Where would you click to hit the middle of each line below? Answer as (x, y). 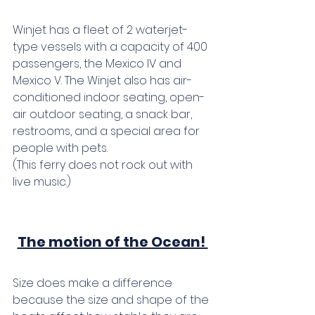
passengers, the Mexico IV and (98, 63)
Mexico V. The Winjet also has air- (102, 80)
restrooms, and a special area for (108, 131)
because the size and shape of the (112, 300)
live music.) (42, 181)
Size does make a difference (94, 283)
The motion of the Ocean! (112, 242)
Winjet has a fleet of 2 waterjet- (100, 30)
